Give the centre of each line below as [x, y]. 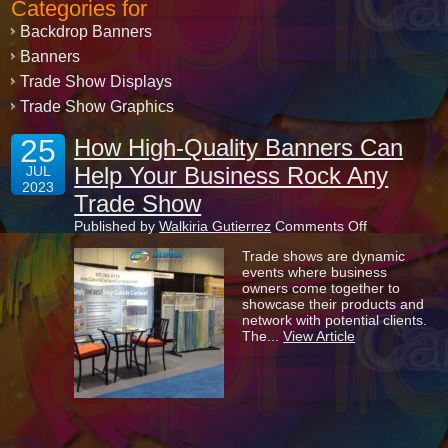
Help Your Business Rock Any [231, 175]
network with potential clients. [335, 320]
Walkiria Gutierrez [215, 226]
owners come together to [321, 288]
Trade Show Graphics [97, 106]
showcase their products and [333, 304]
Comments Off [321, 226]
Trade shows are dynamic [324, 256]
